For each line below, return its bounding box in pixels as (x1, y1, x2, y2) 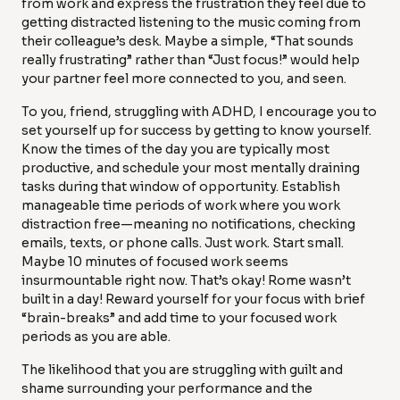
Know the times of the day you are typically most (21, 141, 329, 158)
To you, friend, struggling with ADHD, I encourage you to (21, 104, 377, 121)
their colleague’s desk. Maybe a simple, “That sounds (21, 33, 354, 50)
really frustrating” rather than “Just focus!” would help (21, 52, 360, 69)
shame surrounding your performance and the (21, 380, 312, 397)
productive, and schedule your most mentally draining (21, 160, 360, 177)
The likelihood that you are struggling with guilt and (21, 362, 343, 379)
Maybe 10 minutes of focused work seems (21, 254, 288, 271)
